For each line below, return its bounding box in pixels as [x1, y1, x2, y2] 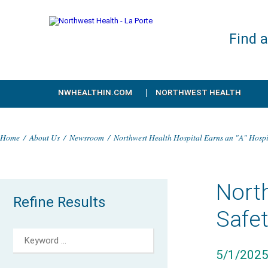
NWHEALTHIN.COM [58, 88, 132, 97]
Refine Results [13, 194, 106, 211]
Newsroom [69, 132, 104, 143]
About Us [29, 132, 60, 143]
